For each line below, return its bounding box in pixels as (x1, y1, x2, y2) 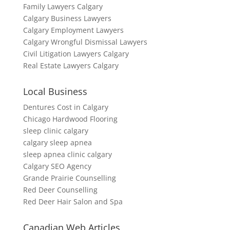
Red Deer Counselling (23, 184, 98, 195)
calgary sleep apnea (23, 137, 92, 147)
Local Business (23, 85, 87, 98)
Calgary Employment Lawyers (23, 25, 124, 35)
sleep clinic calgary (23, 125, 88, 136)
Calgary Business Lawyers (23, 13, 111, 23)
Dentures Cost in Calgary (23, 102, 108, 112)
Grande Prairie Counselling (23, 172, 116, 183)
